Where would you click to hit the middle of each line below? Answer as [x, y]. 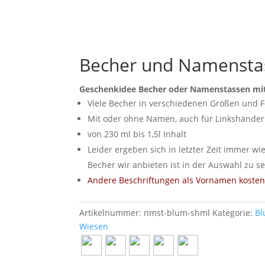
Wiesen [94, 226]
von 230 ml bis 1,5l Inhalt [137, 134]
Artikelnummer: [112, 212]
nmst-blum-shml [177, 212]
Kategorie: [234, 212]
